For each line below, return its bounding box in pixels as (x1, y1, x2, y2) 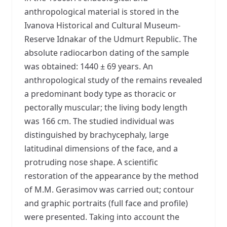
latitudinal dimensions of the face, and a (24, 142, 178, 154)
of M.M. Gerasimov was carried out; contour (24, 183, 194, 195)
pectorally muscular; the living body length (24, 101, 187, 113)
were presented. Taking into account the (24, 211, 179, 222)
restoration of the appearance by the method (24, 170, 199, 181)
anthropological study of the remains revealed (24, 74, 202, 86)
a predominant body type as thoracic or (24, 88, 176, 99)
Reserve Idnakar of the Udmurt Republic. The (24, 33, 197, 45)
